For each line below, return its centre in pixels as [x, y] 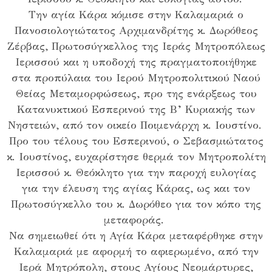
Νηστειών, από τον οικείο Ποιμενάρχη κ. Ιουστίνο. [136, 125]
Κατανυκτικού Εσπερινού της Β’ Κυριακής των [136, 110]
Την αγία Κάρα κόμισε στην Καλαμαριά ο [136, 15]
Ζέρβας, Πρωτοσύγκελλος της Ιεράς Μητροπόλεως [136, 46]
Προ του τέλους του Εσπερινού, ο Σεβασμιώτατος [136, 141]
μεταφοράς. [136, 220]
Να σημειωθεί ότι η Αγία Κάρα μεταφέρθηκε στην [136, 236]
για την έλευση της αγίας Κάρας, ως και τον [136, 189]
